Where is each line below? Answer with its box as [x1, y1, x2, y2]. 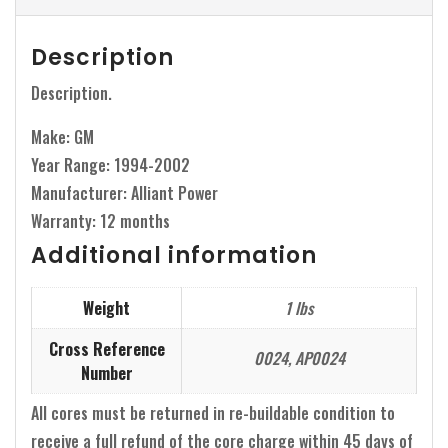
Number [80, 360, 133, 385]
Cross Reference [48, 336, 165, 361]
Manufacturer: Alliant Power [31, 180, 218, 205]
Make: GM [31, 124, 94, 149]
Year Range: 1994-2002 [31, 152, 190, 177]
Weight [83, 295, 130, 320]
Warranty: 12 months [31, 208, 170, 233]
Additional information [31, 239, 317, 271]
